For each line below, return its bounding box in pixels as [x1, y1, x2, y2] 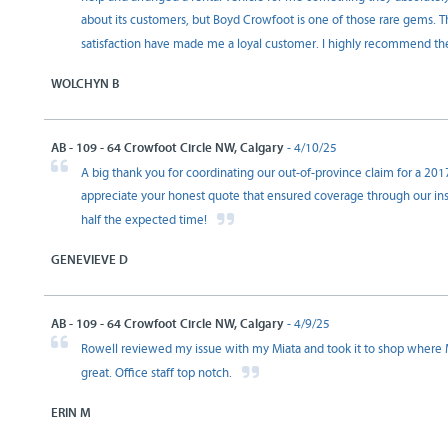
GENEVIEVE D [51, 252, 128, 268]
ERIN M [51, 405, 91, 421]
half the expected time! [81, 214, 210, 227]
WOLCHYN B [51, 76, 119, 92]
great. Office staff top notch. [81, 367, 235, 380]
